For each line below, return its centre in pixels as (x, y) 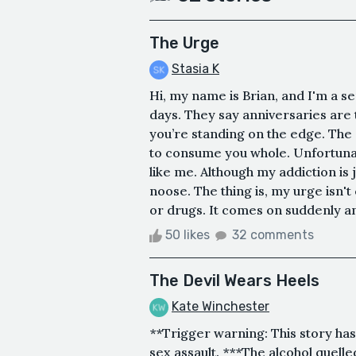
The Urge (184, 43)
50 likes (188, 235)
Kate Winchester (221, 306)
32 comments (273, 235)
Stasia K (195, 69)
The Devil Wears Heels (234, 281)
